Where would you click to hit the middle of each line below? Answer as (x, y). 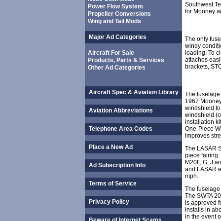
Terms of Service (113, 184)
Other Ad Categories (117, 68)
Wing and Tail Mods (114, 21)
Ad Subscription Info (117, 165)
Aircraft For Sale (111, 53)
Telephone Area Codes (121, 129)
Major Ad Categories (118, 37)
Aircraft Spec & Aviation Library (134, 92)
